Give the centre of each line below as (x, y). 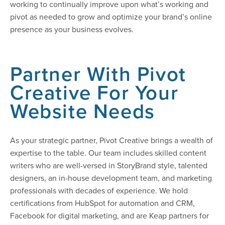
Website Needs (83, 111)
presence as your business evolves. (73, 29)
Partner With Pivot (98, 74)
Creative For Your (94, 92)
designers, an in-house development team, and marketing (111, 178)
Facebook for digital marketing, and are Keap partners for (109, 216)
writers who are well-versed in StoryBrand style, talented (109, 165)
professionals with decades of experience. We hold (99, 191)
